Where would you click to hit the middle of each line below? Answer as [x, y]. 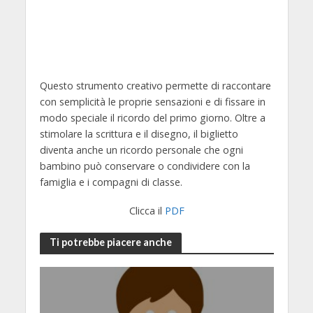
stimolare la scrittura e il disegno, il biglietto [139, 133]
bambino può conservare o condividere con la [145, 166]
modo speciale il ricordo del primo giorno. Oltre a [152, 117]
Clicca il [147, 210]
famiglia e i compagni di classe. [111, 182]
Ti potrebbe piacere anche [110, 242]
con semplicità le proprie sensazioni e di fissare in [152, 101]
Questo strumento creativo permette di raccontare [155, 85]
